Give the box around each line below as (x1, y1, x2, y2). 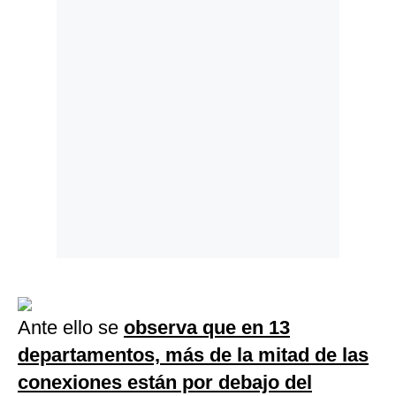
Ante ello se (18, 316, 124, 339)
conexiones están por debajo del (18, 371, 312, 394)
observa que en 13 (124, 316, 290, 339)
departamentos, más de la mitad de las (18, 344, 369, 367)
